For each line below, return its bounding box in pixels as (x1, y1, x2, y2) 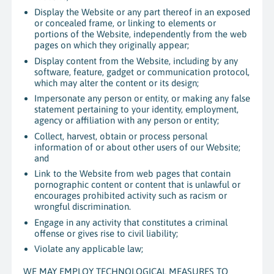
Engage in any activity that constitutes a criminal (34, 217, 228, 228)
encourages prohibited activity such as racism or (34, 190, 228, 201)
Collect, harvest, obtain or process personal (34, 130, 208, 141)
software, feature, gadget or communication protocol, (34, 66, 250, 77)
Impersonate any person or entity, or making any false (34, 93, 251, 104)
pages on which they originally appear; (34, 40, 190, 51)
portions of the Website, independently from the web (34, 29, 248, 40)
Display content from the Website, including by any (34, 55, 239, 66)
